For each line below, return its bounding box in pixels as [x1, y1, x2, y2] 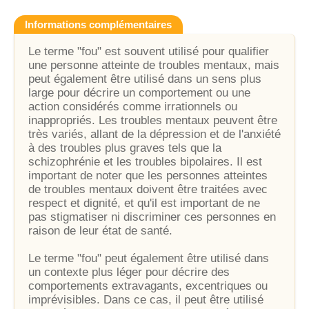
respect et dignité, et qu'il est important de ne [28, 197, 260, 210]
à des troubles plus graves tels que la [28, 141, 221, 154]
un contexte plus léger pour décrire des [28, 266, 230, 279]
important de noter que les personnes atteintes [28, 169, 268, 182]
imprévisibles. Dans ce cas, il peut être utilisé [28, 293, 263, 306]
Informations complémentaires [25, 19, 172, 30]
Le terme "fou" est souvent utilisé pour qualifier [28, 45, 269, 58]
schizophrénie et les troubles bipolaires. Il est [28, 155, 262, 168]
